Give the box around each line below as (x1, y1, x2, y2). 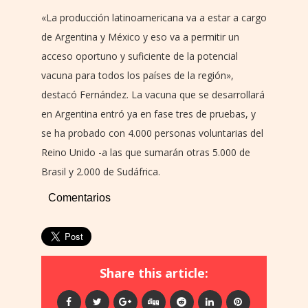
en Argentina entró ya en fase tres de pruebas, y (41, 107, 256, 120)
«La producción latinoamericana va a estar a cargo (41, 10, 267, 24)
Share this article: (100, 264, 208, 281)
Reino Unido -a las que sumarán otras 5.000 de (41, 145, 250, 159)
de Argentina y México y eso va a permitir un (41, 30, 239, 43)
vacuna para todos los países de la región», (41, 68, 234, 82)
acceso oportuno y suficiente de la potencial (41, 49, 238, 63)
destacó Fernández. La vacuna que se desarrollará (41, 87, 265, 101)
